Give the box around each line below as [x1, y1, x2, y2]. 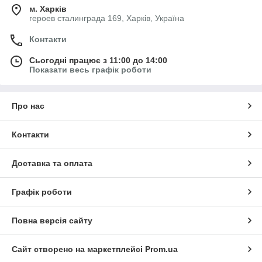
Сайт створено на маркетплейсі [12, 244, 145, 254]
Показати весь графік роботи [29, 64, 151, 74]
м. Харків [29, 4, 67, 13]
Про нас [12, 101, 44, 111]
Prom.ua [145, 244, 178, 254]
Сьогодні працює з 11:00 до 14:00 [29, 55, 167, 65]
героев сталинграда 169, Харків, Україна [29, 13, 184, 23]
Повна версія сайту [12, 215, 92, 225]
